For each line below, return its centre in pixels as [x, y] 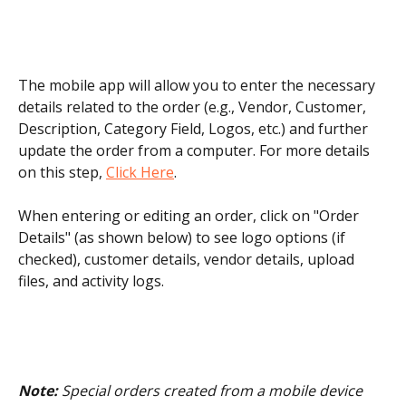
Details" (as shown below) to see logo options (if [184, 238]
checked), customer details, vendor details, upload [188, 260]
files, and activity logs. [91, 281]
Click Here [140, 172]
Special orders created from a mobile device [212, 390]
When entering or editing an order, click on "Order [190, 216]
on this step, [62, 172]
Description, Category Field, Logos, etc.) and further [195, 128]
